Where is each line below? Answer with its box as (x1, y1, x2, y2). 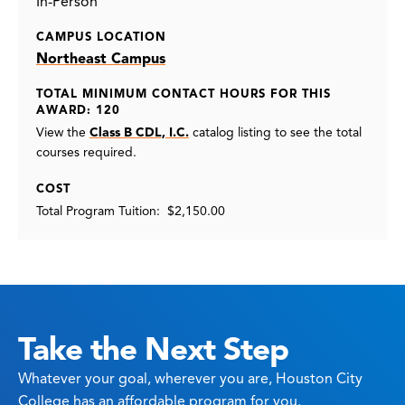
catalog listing (189, 125, 271, 140)
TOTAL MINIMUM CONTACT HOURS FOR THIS (36, 87, 331, 101)
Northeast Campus (36, 50, 165, 68)
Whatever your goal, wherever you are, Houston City (18, 370, 363, 388)
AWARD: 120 (36, 103, 120, 118)
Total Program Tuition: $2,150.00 (36, 203, 225, 219)
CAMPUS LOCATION (36, 30, 166, 44)
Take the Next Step (18, 329, 288, 369)
